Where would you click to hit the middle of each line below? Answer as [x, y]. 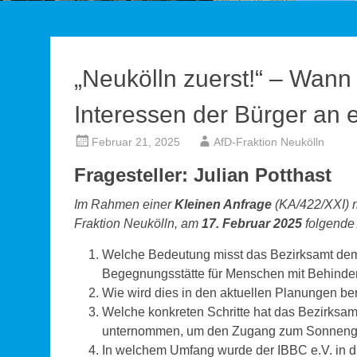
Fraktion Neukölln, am [138, 224]
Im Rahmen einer [124, 204]
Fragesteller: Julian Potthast [203, 175]
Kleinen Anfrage [223, 204]
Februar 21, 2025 [136, 142]
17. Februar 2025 [253, 224]
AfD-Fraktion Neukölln [269, 142]
